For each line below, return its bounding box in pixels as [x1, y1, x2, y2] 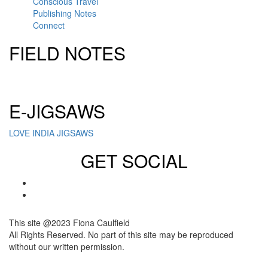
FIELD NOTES [9, 39, 126, 66]
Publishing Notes [33, 7, 96, 19]
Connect [33, 19, 65, 31]
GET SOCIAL [80, 147, 188, 173]
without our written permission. [9, 240, 124, 252]
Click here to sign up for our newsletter [61, 72, 207, 85]
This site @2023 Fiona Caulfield [9, 216, 130, 229]
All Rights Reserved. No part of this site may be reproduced [9, 228, 233, 240]
